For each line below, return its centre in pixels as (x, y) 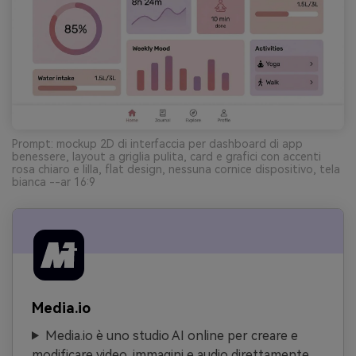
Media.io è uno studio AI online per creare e (171, 335)
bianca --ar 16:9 (54, 182)
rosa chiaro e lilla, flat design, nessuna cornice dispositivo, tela (176, 169)
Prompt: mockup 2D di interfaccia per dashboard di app (157, 143)
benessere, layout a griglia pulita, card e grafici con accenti (166, 156)
